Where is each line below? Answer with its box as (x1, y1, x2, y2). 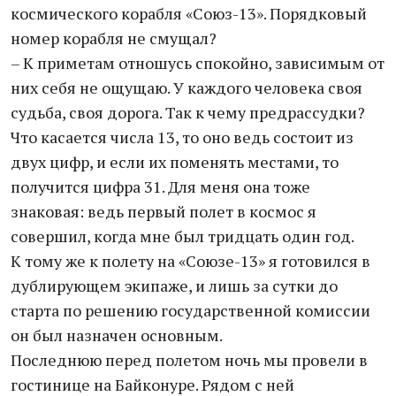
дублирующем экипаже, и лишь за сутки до (11, 275, 338, 296)
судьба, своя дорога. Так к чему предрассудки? (11, 102, 365, 123)
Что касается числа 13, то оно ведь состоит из (11, 126, 354, 148)
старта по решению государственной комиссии (11, 300, 370, 321)
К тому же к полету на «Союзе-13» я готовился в (11, 250, 370, 271)
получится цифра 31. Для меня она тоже (11, 176, 310, 197)
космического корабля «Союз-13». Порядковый (11, 3, 367, 24)
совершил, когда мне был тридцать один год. (11, 225, 354, 247)
